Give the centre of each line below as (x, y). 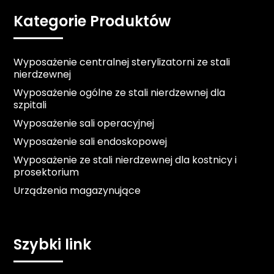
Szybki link (53, 244)
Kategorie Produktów (92, 21)
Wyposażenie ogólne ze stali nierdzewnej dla (120, 93)
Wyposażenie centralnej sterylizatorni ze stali (122, 62)
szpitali (30, 105)
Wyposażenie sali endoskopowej (91, 142)
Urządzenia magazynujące (77, 191)
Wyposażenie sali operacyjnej (84, 124)
